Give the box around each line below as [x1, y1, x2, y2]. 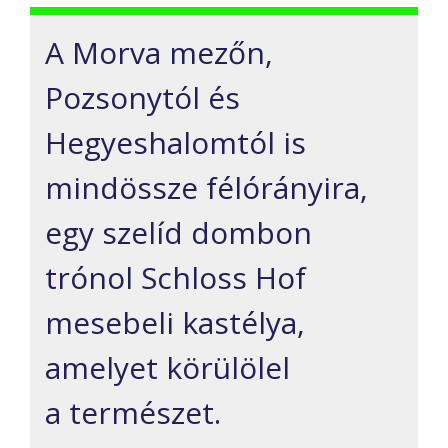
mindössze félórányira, [45, 167, 368, 209]
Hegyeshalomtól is [45, 122, 306, 164]
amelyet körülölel [45, 347, 290, 389]
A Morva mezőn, [45, 32, 273, 74]
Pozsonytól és [45, 77, 240, 119]
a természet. [45, 392, 221, 434]
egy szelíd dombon [45, 212, 312, 254]
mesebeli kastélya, [45, 302, 305, 344]
